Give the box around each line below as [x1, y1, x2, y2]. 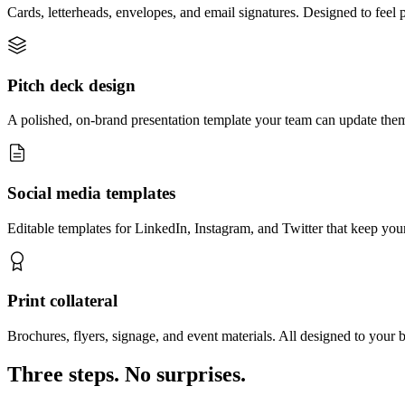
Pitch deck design [7, 75, 136, 95]
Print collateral [7, 291, 118, 311]
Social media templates [7, 184, 175, 203]
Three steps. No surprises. [7, 363, 246, 387]
